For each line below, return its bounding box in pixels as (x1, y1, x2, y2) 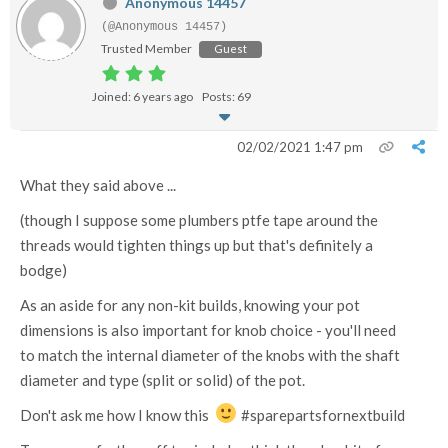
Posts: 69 (202, 89, 251, 104)
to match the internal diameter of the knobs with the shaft (20, 346, 400, 364)
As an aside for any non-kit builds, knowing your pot (20, 296, 360, 314)
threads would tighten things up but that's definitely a (20, 236, 373, 254)
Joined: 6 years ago (92, 89, 193, 104)
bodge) (20, 261, 67, 279)
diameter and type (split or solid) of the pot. (20, 371, 305, 389)
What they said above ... (20, 176, 176, 194)
